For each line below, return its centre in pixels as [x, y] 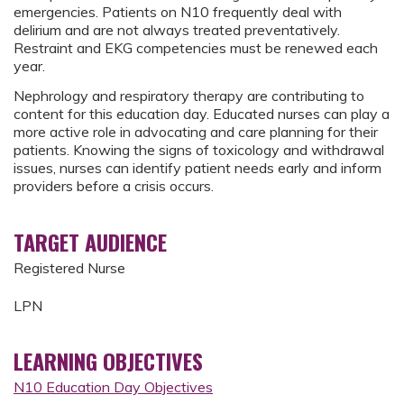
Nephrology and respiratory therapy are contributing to [189, 96]
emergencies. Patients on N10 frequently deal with [178, 12]
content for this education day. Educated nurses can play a [202, 114]
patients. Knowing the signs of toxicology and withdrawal [199, 150]
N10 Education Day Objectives [113, 387]
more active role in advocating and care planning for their [196, 132]
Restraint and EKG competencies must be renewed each [196, 48]
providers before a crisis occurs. [114, 186]
